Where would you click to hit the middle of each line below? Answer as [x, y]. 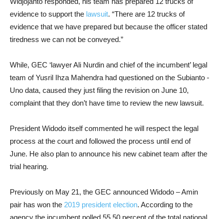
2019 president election [101, 205]
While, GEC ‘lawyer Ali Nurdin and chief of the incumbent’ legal [109, 65]
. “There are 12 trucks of [146, 14]
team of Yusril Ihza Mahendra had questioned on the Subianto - [109, 77]
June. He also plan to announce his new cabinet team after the [109, 154]
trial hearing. [29, 166]
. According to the [165, 205]
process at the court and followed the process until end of [100, 141]
